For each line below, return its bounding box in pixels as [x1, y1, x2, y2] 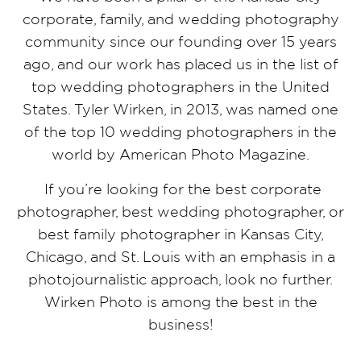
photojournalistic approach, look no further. [28, 271, 333, 288]
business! [147, 316, 214, 333]
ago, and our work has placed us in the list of [23, 56, 338, 73]
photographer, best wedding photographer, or [17, 203, 344, 220]
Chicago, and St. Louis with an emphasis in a [26, 248, 335, 265]
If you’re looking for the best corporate [39, 180, 322, 197]
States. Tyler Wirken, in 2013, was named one [23, 101, 338, 118]
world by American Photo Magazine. [52, 146, 309, 163]
